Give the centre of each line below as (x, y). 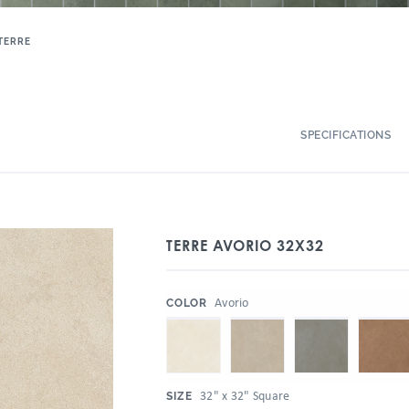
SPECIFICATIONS (346, 135)
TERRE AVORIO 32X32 (245, 246)
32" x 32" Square (245, 395)
